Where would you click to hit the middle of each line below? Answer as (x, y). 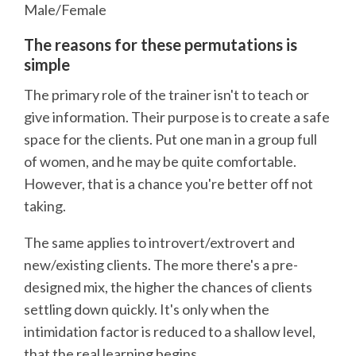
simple (47, 64)
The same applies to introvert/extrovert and (159, 243)
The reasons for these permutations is (161, 44)
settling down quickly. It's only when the (147, 310)
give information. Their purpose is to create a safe (177, 117)
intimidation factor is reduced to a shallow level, (170, 332)
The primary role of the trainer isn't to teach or (166, 95)
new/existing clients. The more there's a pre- (161, 265)
